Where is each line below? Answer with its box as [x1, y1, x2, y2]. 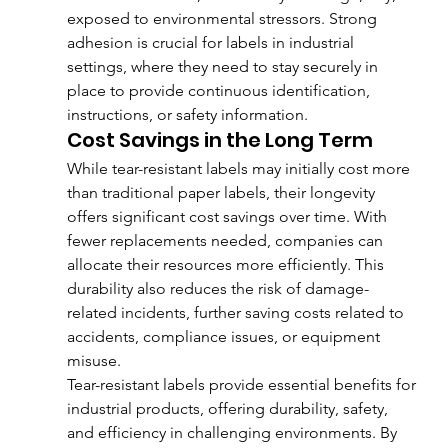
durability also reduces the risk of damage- [66, 278, 369, 298]
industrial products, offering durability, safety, [66, 398, 392, 418]
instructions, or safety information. [66, 104, 308, 124]
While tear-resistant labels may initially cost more [66, 158, 414, 178]
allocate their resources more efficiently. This [66, 254, 388, 274]
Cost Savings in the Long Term [66, 125, 373, 154]
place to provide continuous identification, [66, 80, 374, 100]
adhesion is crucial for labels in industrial [66, 32, 358, 52]
